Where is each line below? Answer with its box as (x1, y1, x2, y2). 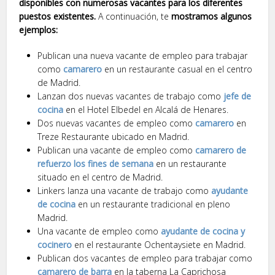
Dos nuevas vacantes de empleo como (37, 117, 196, 130)
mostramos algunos (171, 10, 252, 23)
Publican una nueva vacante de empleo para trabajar (37, 50, 248, 62)
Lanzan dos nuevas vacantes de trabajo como (37, 90, 224, 103)
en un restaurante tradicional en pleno (76, 198, 231, 211)
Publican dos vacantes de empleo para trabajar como (37, 252, 253, 265)
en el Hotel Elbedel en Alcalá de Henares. (63, 104, 229, 116)
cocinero (37, 239, 72, 251)
